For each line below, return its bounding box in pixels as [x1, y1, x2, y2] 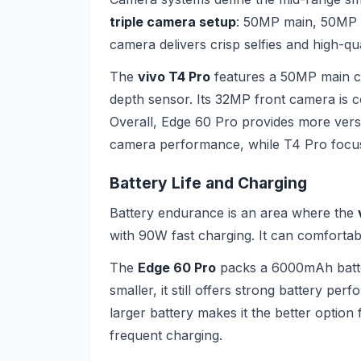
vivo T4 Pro [138, 68, 210, 85]
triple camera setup [110, 13, 236, 30]
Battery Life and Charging [110, 173, 307, 193]
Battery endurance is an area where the [110, 204, 358, 221]
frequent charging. [110, 326, 222, 343]
